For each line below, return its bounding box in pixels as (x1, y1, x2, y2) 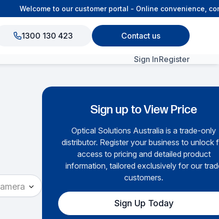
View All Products (99, 86, 162, 96)
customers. (124, 173, 163, 182)
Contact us (121, 31, 161, 41)
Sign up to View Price (90, 103, 197, 117)
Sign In (134, 54, 159, 65)
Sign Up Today (114, 198, 174, 208)
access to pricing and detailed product (77, 149, 211, 159)
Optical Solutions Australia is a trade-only (71, 126, 216, 135)
